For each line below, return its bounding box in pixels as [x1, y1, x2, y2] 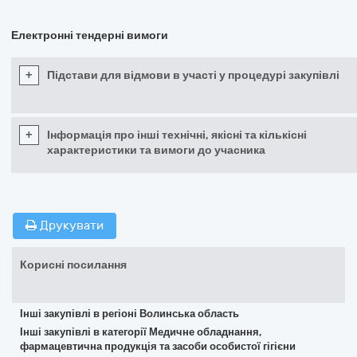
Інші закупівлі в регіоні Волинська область [20, 308, 239, 320]
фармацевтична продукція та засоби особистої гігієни [20, 340, 296, 352]
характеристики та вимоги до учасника [47, 143, 265, 157]
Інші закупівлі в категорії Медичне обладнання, [20, 326, 261, 338]
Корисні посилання [20, 258, 127, 272]
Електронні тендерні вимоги [11, 29, 168, 42]
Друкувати [37, 218, 104, 233]
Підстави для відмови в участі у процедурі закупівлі [47, 69, 339, 82]
